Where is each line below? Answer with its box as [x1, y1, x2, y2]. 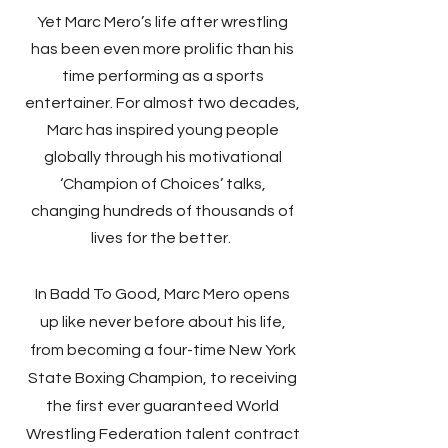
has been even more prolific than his [31, 41, 294, 57]
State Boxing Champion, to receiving [28, 370, 297, 386]
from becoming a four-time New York [29, 342, 296, 358]
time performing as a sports [61, 68, 264, 84]
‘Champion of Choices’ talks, [59, 176, 266, 192]
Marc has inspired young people [46, 122, 279, 138]
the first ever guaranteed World [46, 398, 279, 414]
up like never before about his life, [39, 314, 286, 330]
